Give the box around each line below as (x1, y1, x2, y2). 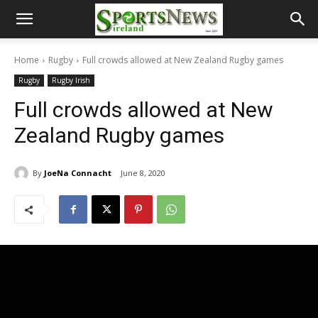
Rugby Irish (52, 75, 90, 85)
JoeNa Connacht (44, 167, 111, 178)
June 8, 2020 (121, 168, 165, 179)
